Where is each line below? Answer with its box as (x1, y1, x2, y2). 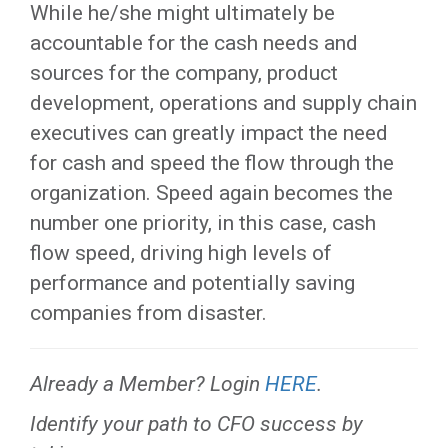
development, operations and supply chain (30, 91, 417, 115)
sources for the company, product (30, 61, 338, 85)
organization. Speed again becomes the (30, 181, 393, 205)
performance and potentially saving (30, 271, 355, 295)
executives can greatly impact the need (30, 121, 388, 145)
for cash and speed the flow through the (30, 151, 394, 175)
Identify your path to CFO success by (30, 412, 363, 436)
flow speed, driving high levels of (30, 241, 332, 265)
